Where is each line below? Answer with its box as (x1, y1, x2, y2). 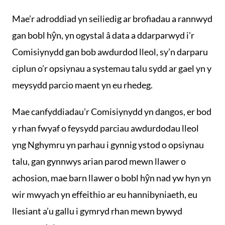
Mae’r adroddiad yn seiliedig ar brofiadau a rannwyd (12, 13, 212, 24)
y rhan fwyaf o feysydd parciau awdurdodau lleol (12, 123, 199, 134)
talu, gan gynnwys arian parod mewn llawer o (12, 156, 186, 167)
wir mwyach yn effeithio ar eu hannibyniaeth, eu (12, 189, 197, 200)
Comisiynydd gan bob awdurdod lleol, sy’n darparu (12, 46, 208, 57)
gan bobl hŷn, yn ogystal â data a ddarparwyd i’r (12, 30, 194, 41)
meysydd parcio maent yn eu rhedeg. (12, 79, 153, 90)
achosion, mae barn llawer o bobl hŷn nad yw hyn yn (12, 172, 211, 183)
